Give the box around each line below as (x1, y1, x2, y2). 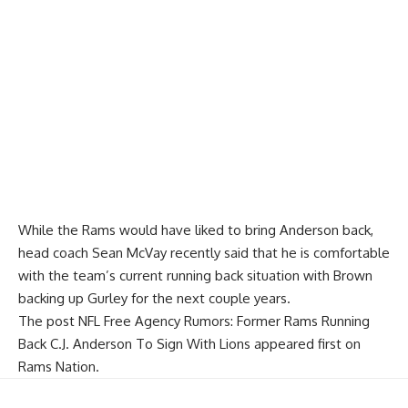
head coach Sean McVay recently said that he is (18, 244, 313, 262)
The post (18, 312, 78, 331)
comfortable (313, 244, 390, 262)
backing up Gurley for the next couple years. (18, 290, 291, 308)
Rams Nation (18, 358, 96, 376)
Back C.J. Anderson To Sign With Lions (18, 335, 250, 353)
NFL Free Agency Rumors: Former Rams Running (78, 312, 370, 331)
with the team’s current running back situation (18, 267, 300, 285)
